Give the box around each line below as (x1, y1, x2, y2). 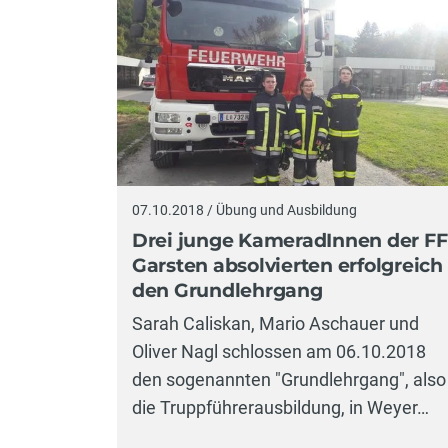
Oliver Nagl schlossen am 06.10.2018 (132, 341, 426, 363)
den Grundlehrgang (132, 278, 323, 302)
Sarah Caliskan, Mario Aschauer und (132, 313, 419, 335)
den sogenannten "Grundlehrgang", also (132, 369, 446, 391)
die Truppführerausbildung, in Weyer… (132, 397, 429, 419)
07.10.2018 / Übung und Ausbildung (132, 202, 357, 219)
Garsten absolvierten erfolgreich (132, 253, 443, 277)
